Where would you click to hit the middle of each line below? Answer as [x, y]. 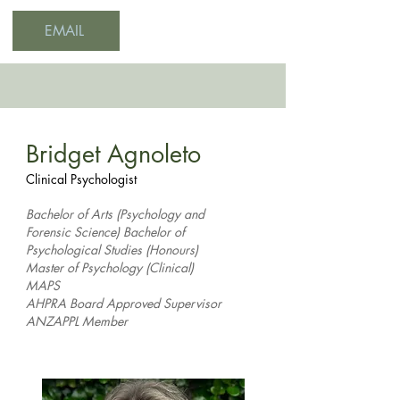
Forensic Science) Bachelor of [105, 232]
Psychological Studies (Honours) [112, 250]
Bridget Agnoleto [113, 154]
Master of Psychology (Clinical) [110, 267]
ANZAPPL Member [77, 321]
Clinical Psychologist [81, 179]
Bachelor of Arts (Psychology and [115, 214]
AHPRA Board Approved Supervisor [124, 303]
